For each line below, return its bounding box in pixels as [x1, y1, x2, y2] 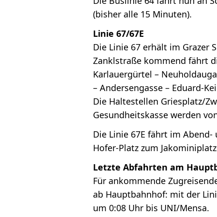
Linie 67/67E [93, 28, 144, 40]
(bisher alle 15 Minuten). [93, 8, 192, 20]
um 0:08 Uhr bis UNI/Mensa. [93, 202, 209, 214]
